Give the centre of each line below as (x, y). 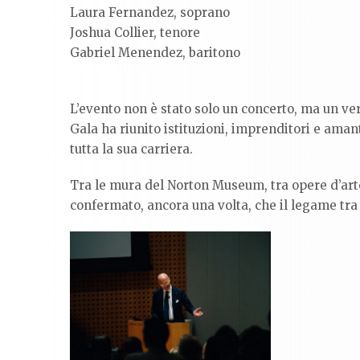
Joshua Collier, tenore (135, 32)
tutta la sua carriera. (131, 149)
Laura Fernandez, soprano (150, 12)
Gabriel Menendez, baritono (155, 52)
